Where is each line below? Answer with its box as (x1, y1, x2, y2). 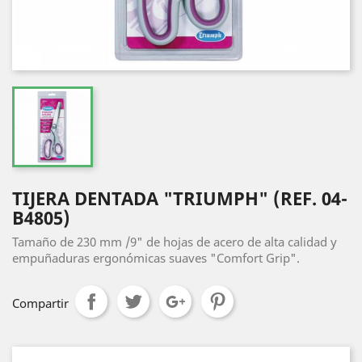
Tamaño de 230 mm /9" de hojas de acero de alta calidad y (12, 234, 337, 250)
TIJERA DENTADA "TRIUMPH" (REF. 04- (12, 186, 347, 210)
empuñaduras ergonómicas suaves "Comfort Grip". (12, 250, 300, 266)
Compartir (12, 295, 69, 311)
